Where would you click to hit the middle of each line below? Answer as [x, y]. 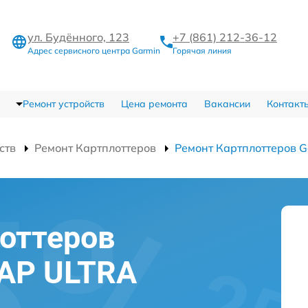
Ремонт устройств [63, 104]
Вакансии [227, 104]
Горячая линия [202, 50]
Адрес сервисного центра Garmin [94, 50]
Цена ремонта [154, 104]
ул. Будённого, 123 [78, 37]
